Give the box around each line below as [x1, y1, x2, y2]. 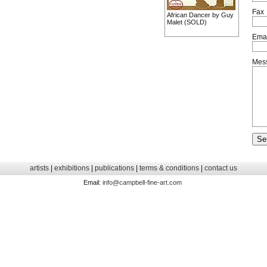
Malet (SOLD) [167, 18, 207, 26]
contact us [204, 164, 237, 172]
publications [94, 164, 134, 172]
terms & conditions [139, 164, 199, 172]
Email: [83, 179, 103, 186]
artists [29, 164, 49, 172]
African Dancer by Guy [167, 11, 234, 18]
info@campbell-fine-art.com [102, 179, 182, 186]
